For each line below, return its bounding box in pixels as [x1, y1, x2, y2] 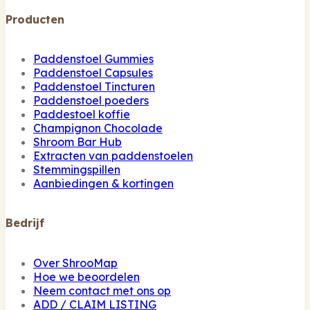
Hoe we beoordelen [33, 269, 140, 284]
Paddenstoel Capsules [33, 66, 153, 80]
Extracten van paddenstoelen [33, 149, 193, 163]
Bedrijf [6, 216, 44, 230]
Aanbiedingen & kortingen [33, 176, 174, 191]
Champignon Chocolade [33, 121, 163, 136]
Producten [6, 12, 64, 26]
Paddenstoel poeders [33, 93, 149, 108]
